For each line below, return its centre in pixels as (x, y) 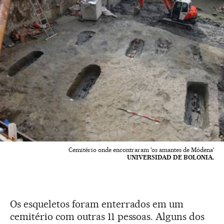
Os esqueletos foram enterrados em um (97, 204)
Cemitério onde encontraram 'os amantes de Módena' (141, 150)
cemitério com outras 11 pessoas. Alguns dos (107, 217)
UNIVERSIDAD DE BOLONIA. (170, 157)
